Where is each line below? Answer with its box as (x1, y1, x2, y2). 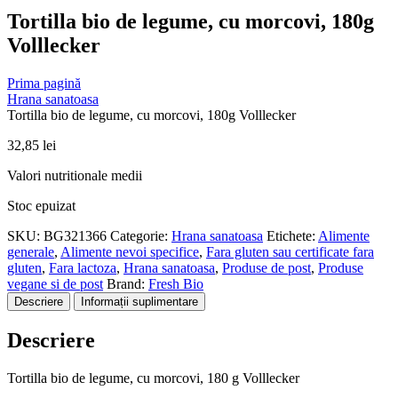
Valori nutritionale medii (7, 167, 142, 183)
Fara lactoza (49, 259, 116, 275)
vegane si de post (7, 275, 103, 291)
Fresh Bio (148, 275, 203, 291)
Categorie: (110, 227, 171, 243)
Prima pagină (7, 75, 81, 91)
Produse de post (222, 259, 311, 275)
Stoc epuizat (7, 197, 76, 213)
